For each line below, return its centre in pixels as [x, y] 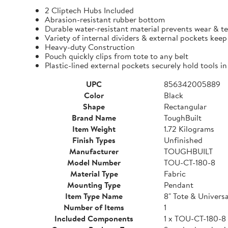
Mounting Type [94, 185]
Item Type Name [94, 196]
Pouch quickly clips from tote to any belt [117, 56]
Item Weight [94, 129]
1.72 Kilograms [189, 129]
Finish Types [94, 140]
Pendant [179, 185]
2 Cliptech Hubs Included [89, 10]
